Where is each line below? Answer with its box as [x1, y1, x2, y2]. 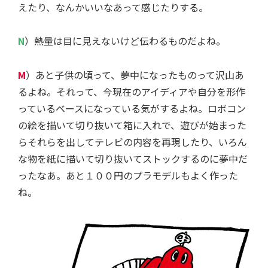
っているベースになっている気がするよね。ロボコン [18, 100, 246, 115]
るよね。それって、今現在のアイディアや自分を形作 [18, 84, 245, 99]
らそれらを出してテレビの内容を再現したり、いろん [18, 134, 247, 149]
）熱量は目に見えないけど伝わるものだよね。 [25, 33, 226, 48]
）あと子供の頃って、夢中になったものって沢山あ [26, 67, 244, 82]
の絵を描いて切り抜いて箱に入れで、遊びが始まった [18, 117, 246, 132]
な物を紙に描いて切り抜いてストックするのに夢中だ [18, 151, 248, 166]
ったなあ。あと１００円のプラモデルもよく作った [18, 167, 238, 182]
